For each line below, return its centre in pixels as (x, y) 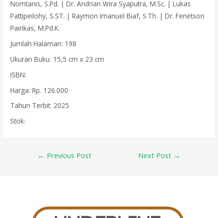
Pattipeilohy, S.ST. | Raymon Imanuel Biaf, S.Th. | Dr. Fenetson (108, 16)
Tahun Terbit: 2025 (40, 106)
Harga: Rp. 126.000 (39, 90)
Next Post (156, 155)
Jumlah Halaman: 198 (44, 44)
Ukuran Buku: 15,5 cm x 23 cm (57, 59)
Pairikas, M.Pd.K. (35, 28)
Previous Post (68, 155)
